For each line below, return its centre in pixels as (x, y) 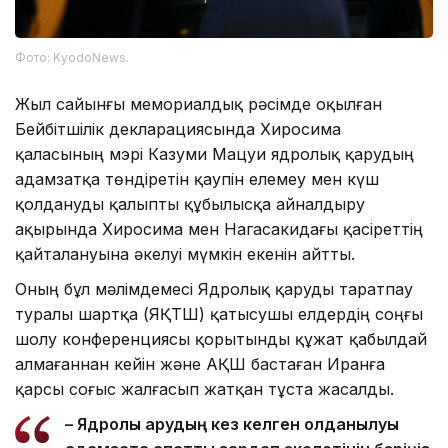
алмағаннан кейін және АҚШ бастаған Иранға (200, 363)
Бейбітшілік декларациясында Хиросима (178, 128)
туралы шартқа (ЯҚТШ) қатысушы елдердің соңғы (219, 313)
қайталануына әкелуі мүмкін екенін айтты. (185, 253)
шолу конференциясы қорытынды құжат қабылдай (221, 338)
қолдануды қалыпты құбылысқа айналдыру (190, 203)
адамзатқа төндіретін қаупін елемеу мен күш (197, 178)
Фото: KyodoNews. (72, 57)
